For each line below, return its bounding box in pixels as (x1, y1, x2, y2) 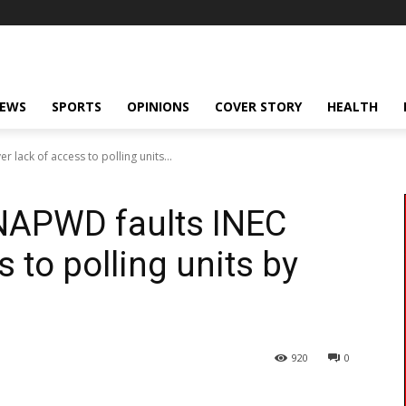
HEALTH (327, 98, 378, 115)
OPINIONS (127, 98, 189, 115)
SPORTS (52, 98, 101, 115)
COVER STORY (215, 98, 302, 115)
